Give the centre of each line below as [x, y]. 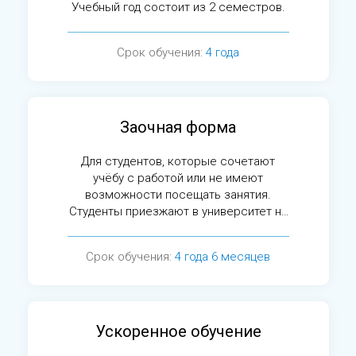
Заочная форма [178, 127]
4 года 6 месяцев [222, 257]
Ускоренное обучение [178, 331]
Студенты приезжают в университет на [178, 211]
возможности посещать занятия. [178, 195]
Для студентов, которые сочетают [178, 161]
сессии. [178, 228]
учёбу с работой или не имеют [178, 178]
